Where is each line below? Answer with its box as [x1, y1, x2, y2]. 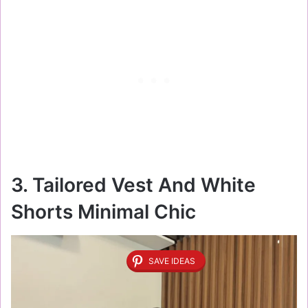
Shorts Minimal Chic [11, 200, 196, 224]
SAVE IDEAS [148, 256, 195, 267]
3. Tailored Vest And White [11, 173, 256, 197]
